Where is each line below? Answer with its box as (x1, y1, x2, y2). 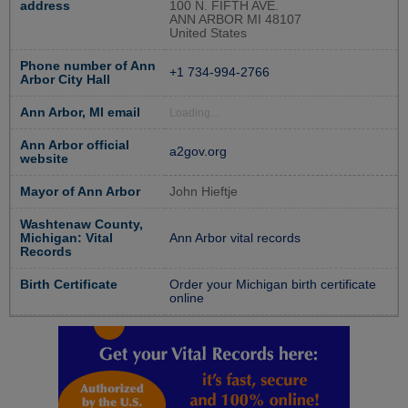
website (20, 151, 68, 166)
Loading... (169, 107, 219, 118)
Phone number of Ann (20, 58, 156, 73)
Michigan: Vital (20, 230, 113, 245)
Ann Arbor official (20, 138, 129, 152)
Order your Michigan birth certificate (169, 277, 376, 291)
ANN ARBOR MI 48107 (169, 12, 301, 26)
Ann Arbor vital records (169, 230, 301, 245)
